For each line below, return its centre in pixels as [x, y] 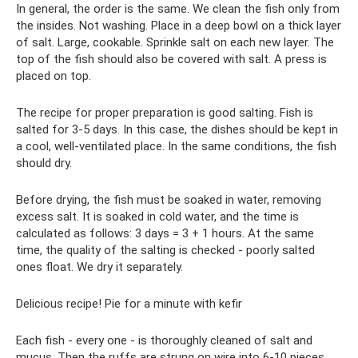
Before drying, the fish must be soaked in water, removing [169, 199]
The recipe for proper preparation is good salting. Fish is [165, 112]
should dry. [44, 163]
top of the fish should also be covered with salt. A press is [171, 59]
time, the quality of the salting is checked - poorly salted [165, 250]
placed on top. [54, 76]
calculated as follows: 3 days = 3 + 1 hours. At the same [165, 233]
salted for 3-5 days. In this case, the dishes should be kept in [177, 129]
